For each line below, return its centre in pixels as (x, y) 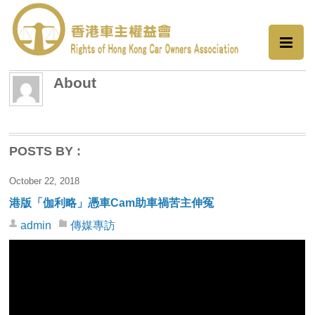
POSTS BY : (45, 152)
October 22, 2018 (45, 181)
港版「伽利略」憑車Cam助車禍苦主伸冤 (112, 203)
